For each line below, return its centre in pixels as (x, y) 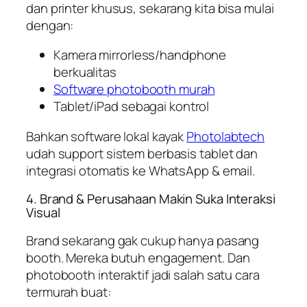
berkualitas (85, 72)
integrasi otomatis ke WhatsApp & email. (141, 170)
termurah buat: (69, 292)
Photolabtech (226, 136)
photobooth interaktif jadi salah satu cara (143, 274)
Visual (43, 213)
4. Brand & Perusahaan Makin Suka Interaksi (151, 199)
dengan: (50, 25)
